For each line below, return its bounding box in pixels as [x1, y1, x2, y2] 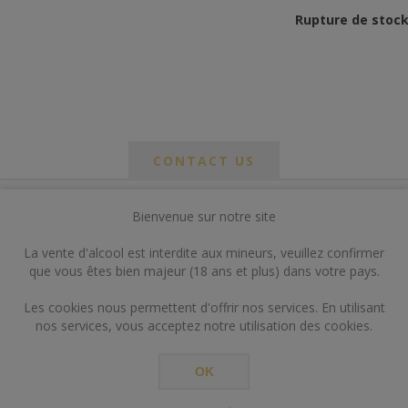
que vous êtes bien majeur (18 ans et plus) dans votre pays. [28, 261, 380, 280]
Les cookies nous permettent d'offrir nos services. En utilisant [23, 298, 385, 316]
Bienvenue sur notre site [132, 207, 276, 225]
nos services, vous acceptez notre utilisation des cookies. [36, 316, 372, 334]
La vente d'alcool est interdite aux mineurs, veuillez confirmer [24, 243, 384, 261]
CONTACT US [153, 152, 255, 169]
